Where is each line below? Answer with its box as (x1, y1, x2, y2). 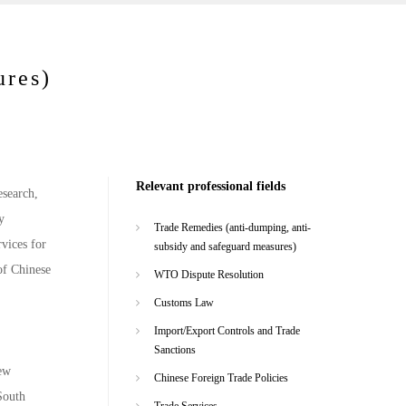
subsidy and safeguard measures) (153, 239, 296, 253)
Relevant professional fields (135, 179, 285, 193)
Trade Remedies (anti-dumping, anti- (153, 220, 311, 234)
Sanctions (153, 343, 196, 356)
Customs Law (153, 295, 214, 309)
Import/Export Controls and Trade (153, 324, 300, 337)
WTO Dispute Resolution (153, 267, 264, 281)
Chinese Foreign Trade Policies (153, 371, 288, 384)
